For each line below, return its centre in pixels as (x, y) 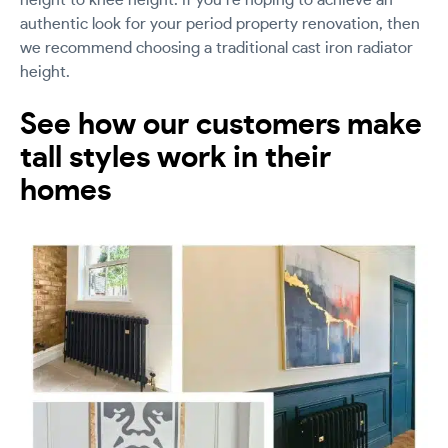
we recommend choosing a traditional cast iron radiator (216, 48)
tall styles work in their (175, 157)
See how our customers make (221, 124)
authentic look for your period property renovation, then (220, 24)
